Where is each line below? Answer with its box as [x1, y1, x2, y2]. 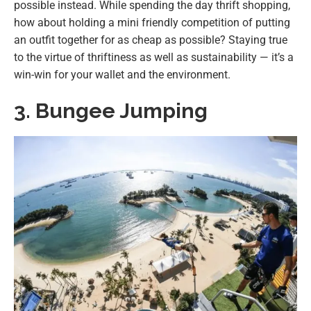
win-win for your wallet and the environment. [14, 67, 230, 81]
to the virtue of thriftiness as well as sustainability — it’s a [14, 50, 294, 64]
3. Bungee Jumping [14, 98, 208, 123]
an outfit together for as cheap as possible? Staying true [14, 33, 287, 47]
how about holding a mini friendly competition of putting [14, 15, 290, 29]
